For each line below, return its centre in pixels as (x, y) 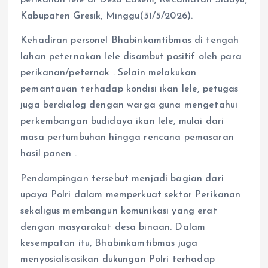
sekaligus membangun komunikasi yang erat (119, 211)
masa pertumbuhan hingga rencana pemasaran (127, 138)
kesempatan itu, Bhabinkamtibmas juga (109, 243)
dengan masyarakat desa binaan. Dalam (113, 227)
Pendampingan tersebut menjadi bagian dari (122, 179)
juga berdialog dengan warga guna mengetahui (129, 106)
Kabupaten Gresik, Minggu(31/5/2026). (107, 16)
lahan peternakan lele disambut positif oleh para (131, 57)
